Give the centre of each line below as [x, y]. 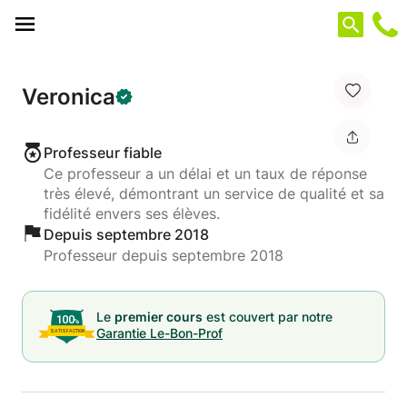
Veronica [69, 96]
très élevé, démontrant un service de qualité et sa [214, 194]
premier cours [159, 317]
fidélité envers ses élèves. [132, 213]
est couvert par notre [268, 317]
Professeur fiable [103, 153]
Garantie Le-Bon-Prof [159, 333]
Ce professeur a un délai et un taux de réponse [205, 174]
